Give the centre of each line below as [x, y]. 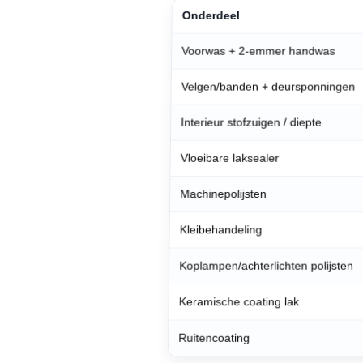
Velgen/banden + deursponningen [268, 86]
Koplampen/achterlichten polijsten [267, 265]
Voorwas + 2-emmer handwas [258, 51]
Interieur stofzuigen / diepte [251, 122]
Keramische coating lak [239, 302]
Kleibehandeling [221, 230]
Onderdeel [211, 15]
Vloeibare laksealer [230, 158]
